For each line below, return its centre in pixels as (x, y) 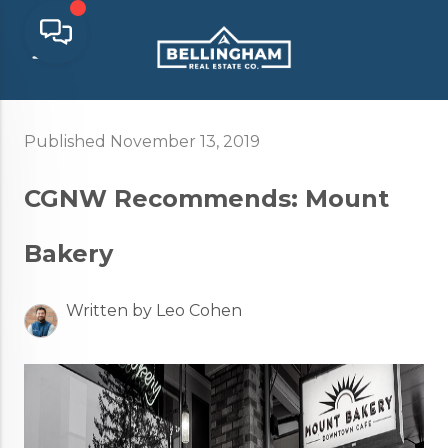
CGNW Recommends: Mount (206, 198)
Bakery (68, 253)
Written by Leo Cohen (154, 310)
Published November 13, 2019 (142, 141)
